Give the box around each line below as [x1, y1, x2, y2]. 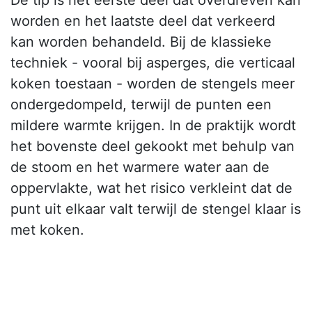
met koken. [10, 221, 84, 239]
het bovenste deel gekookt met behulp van [10, 138, 295, 155]
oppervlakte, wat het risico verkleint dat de [10, 180, 292, 197]
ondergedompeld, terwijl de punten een [10, 96, 272, 114]
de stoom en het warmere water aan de [10, 159, 270, 176]
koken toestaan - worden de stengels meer [10, 75, 295, 93]
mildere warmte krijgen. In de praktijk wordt [10, 117, 296, 134]
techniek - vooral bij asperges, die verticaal [10, 54, 295, 72]
